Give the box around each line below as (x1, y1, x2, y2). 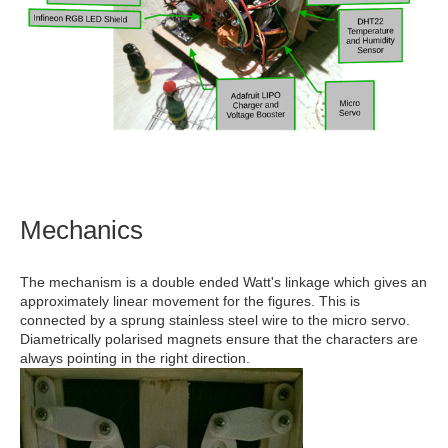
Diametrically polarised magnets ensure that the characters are (20, 330, 418, 347)
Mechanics (20, 214, 143, 245)
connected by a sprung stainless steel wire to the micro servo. (20, 311, 410, 328)
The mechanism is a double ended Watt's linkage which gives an (20, 273, 427, 290)
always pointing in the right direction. (20, 349, 250, 366)
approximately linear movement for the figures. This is (20, 292, 360, 309)
